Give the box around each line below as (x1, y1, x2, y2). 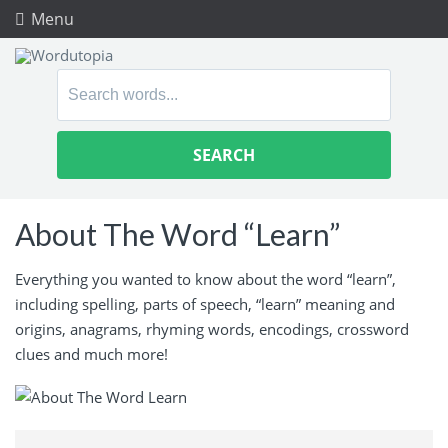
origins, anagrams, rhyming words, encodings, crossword (15, 318, 409, 339)
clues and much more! (15, 343, 168, 364)
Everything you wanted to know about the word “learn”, (15, 268, 396, 289)
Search (56, 70, 110, 94)
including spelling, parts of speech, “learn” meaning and (15, 293, 395, 314)
